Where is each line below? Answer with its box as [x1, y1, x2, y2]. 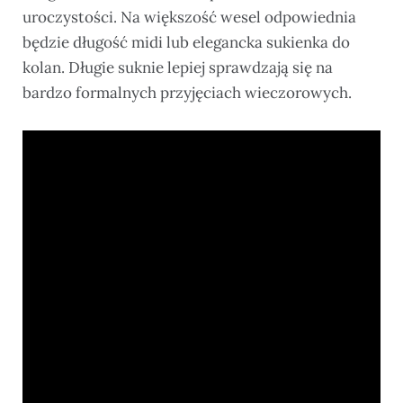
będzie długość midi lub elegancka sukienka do [22, 32, 350, 53]
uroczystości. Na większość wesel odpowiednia [22, 7, 356, 28]
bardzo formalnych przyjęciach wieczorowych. [22, 83, 352, 103]
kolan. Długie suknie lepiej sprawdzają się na [22, 58, 333, 78]
